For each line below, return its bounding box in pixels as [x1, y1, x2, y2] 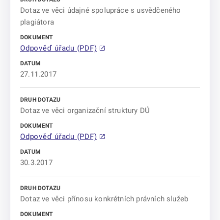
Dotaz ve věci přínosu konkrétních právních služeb [20, 194, 189, 203]
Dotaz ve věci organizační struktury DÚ [20, 106, 150, 115]
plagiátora [20, 18, 54, 27]
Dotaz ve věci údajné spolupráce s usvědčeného [20, 6, 181, 15]
